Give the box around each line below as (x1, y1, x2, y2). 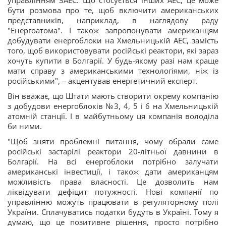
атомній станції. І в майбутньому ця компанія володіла (8, 111, 218, 121)
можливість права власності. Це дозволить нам (8, 177, 218, 187)
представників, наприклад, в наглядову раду (8, 15, 218, 25)
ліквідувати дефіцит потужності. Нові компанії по (8, 187, 218, 197)
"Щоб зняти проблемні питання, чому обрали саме (8, 136, 218, 146)
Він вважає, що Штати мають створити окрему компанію (8, 91, 218, 101)
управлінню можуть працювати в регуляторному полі (8, 197, 218, 207)
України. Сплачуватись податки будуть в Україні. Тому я (8, 207, 218, 217)
